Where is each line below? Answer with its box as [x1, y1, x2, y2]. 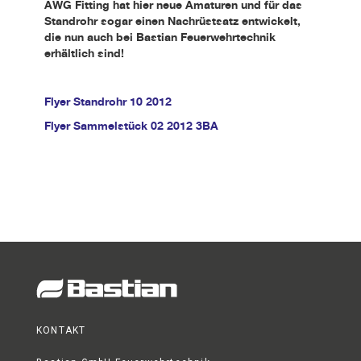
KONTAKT [36, 325, 86, 336]
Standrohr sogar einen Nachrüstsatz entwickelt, [44, 14, 301, 28]
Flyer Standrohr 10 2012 [44, 94, 172, 109]
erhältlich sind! [44, 46, 124, 60]
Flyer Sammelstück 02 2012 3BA [44, 118, 218, 133]
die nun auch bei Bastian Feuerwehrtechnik [44, 30, 276, 44]
